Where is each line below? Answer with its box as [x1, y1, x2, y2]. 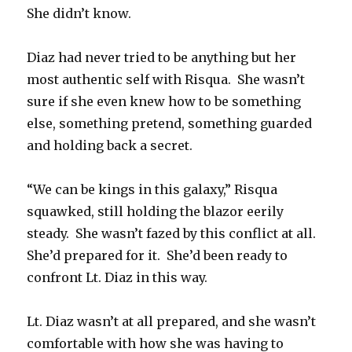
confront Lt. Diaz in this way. [27, 269, 208, 286]
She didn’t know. [27, 5, 132, 22]
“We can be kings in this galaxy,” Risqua [27, 181, 278, 198]
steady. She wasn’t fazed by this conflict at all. [27, 225, 320, 242]
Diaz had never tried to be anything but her [27, 49, 297, 66]
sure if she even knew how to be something [27, 93, 302, 110]
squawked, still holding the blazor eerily [27, 203, 284, 220]
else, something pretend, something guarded [27, 115, 313, 132]
